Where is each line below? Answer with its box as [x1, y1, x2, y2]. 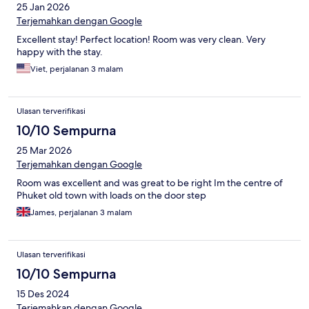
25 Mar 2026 [17, 144, 72, 157]
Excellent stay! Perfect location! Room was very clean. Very [17, 33, 266, 46]
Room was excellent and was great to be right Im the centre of [17, 177, 283, 190]
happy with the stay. [17, 46, 103, 59]
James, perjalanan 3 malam [30, 207, 132, 219]
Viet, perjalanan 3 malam [30, 63, 123, 75]
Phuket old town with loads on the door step [17, 189, 206, 202]
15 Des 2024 [17, 288, 69, 301]
